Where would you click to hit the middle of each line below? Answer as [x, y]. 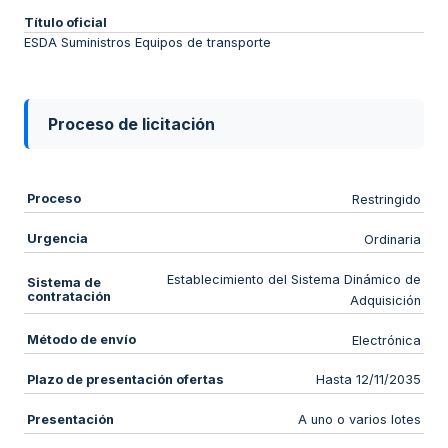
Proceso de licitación [131, 124]
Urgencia [57, 239]
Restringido [387, 199]
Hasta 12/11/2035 [369, 380]
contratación [68, 296]
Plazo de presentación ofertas [125, 379]
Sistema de [63, 282]
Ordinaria [393, 239]
